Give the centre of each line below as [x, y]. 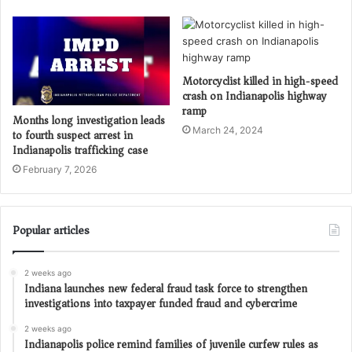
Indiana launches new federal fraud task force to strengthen [166, 288]
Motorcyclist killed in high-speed [260, 82]
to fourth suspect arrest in [73, 135]
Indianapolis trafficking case [80, 150]
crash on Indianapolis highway [255, 97]
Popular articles [51, 230]
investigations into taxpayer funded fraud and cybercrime [161, 303]
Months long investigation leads [89, 120]
